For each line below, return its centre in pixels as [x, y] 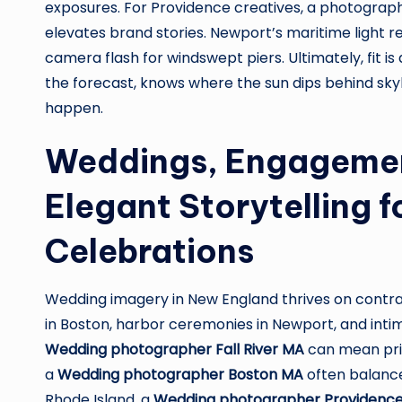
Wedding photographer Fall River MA [175, 350]
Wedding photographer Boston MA [180, 375]
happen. [74, 108]
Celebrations [149, 251]
